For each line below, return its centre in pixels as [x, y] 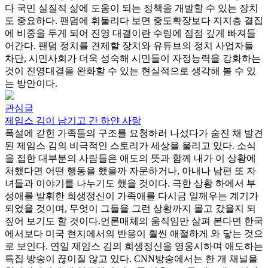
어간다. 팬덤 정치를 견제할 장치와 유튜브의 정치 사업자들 [129, 45]
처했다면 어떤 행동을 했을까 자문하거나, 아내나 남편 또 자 [130, 170]
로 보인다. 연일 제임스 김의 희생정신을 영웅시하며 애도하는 [134, 246]
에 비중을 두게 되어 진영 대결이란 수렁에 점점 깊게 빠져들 [130, 33]
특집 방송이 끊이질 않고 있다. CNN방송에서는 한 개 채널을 [131, 258]
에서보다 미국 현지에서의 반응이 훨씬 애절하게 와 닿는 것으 [134, 233]
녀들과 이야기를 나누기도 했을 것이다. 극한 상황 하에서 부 [130, 183]
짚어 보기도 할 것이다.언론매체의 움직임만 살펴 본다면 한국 [134, 221]
